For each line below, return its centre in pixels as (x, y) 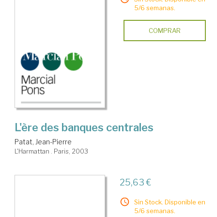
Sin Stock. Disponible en (170, 202)
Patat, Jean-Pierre (43, 142)
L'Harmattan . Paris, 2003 (51, 151)
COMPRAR (164, 31)
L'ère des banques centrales (84, 128)
